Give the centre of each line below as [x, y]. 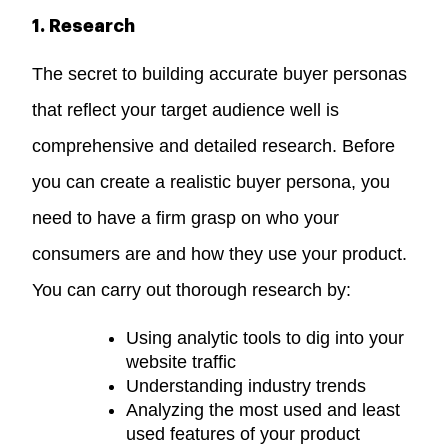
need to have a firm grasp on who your [186, 217]
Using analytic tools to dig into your [265, 337]
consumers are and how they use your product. [220, 253]
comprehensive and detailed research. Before [214, 145]
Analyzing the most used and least [263, 409]
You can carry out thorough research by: [192, 289]
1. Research [84, 25]
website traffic [181, 361]
